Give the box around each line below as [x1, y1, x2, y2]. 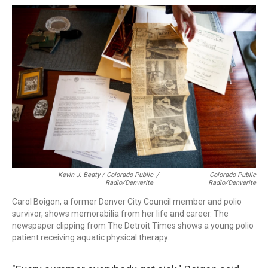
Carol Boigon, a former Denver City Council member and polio [12, 197, 242, 206]
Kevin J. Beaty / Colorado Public [58, 171, 153, 179]
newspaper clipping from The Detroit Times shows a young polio [12, 221, 254, 230]
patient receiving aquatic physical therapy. [12, 233, 169, 242]
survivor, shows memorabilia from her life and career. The [12, 209, 229, 218]
